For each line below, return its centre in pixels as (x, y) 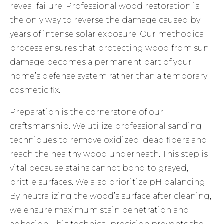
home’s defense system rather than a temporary (109, 76)
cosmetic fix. (35, 90)
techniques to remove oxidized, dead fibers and (109, 140)
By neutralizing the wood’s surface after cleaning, (111, 196)
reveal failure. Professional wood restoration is (105, 6)
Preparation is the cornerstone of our (87, 112)
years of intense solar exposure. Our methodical (108, 34)
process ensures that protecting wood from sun (110, 48)
